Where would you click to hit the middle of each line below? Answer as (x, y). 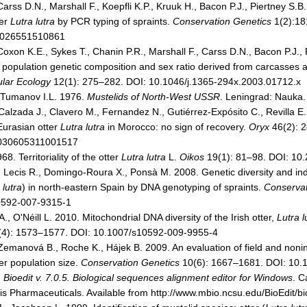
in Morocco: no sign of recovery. (177, 127)
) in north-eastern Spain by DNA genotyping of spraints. (143, 187)
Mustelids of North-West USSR (153, 97)
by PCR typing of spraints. (114, 21)
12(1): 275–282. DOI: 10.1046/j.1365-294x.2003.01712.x (176, 82)
